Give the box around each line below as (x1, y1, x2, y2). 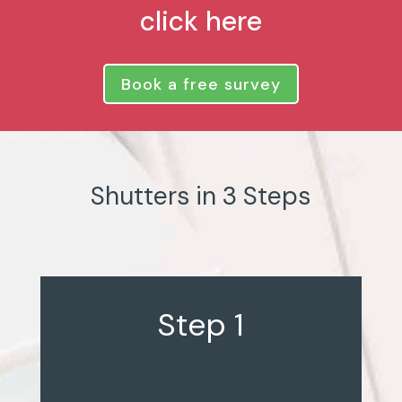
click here (139, 4, 262, 39)
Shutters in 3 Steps (91, 179, 311, 213)
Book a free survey (120, 73, 281, 95)
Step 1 (157, 303, 245, 345)
